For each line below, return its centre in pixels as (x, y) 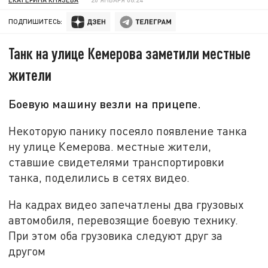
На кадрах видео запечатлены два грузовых (126, 205)
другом (27, 251)
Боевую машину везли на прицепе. (105, 104)
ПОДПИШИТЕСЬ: (36, 22)
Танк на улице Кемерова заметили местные (130, 53)
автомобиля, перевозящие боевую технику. (124, 220)
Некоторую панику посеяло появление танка (128, 130)
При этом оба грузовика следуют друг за (116, 236)
